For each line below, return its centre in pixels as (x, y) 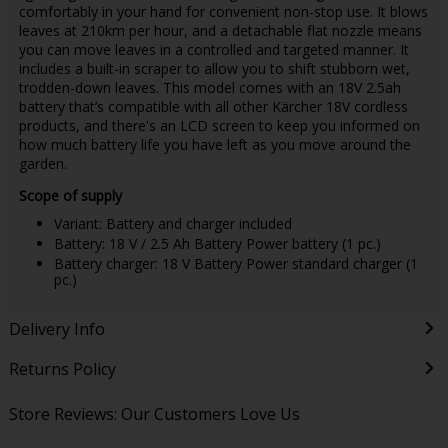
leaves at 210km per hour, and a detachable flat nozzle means (220, 30)
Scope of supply (70, 195)
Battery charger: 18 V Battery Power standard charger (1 (235, 264)
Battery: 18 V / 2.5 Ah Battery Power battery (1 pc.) (217, 244)
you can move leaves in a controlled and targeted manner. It (213, 49)
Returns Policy (62, 369)
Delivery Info (56, 329)
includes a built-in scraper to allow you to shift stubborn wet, (214, 68)
